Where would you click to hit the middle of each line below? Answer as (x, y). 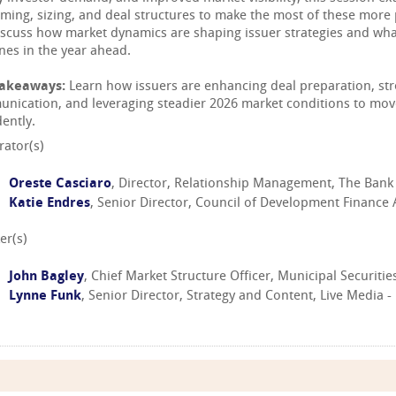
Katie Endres (49, 203)
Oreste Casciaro (60, 184)
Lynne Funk (45, 297)
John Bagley (46, 278)
